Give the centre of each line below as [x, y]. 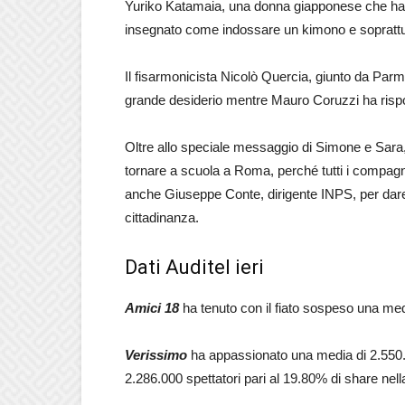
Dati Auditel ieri [194, 267]
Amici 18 [152, 308]
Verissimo [156, 355]
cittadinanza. [162, 217]
